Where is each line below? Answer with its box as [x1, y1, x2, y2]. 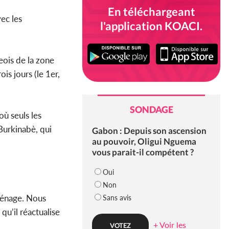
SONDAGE [129, 104, 173, 116]
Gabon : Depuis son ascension [91, 125, 207, 136]
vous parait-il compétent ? [91, 147, 194, 158]
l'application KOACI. [100, 19, 202, 33]
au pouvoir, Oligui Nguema [91, 136, 196, 147]
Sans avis [102, 193, 131, 202]
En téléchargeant [107, 5, 195, 18]
